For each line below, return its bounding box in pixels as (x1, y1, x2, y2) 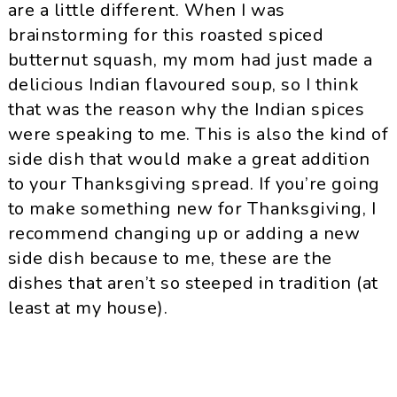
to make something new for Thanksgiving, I (7, 197, 377, 221)
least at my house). (7, 296, 168, 320)
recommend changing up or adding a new (7, 222, 361, 245)
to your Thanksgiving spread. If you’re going (7, 172, 380, 196)
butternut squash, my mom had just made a (7, 48, 373, 72)
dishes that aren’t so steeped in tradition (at (7, 271, 378, 295)
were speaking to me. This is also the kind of (7, 122, 389, 146)
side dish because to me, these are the (7, 246, 332, 270)
